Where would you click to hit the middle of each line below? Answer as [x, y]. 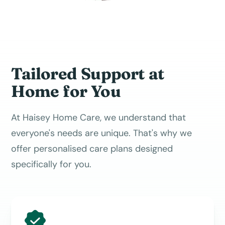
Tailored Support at [88, 73]
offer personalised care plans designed [92, 148]
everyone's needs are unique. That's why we [102, 133]
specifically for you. [51, 164]
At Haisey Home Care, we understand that [99, 117]
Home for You [66, 91]
